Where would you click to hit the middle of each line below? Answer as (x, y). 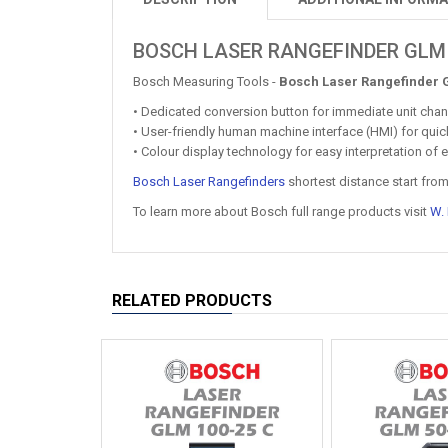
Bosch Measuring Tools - (206, 81)
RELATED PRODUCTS (192, 300)
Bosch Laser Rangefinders (209, 181)
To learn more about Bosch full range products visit (281, 211)
